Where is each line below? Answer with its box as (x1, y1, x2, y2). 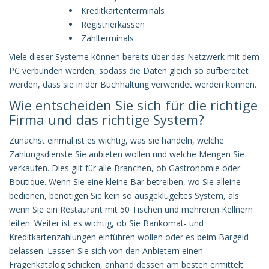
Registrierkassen (81, 18, 145, 30)
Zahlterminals (81, 32, 134, 44)
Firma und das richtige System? (9, 110, 204, 128)
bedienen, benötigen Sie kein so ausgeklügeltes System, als (9, 189, 239, 201)
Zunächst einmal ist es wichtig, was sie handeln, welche (9, 134, 224, 146)
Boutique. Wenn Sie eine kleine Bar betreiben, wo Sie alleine (9, 175, 241, 187)
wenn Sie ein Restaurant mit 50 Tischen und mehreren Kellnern (9, 203, 253, 215)
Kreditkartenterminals (81, 4, 165, 16)
